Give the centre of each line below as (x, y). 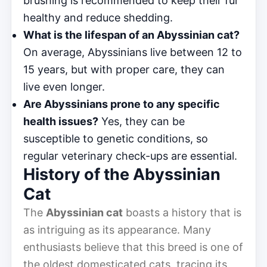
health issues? (61, 121)
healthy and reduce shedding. (98, 17)
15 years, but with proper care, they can (124, 69)
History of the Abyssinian (122, 174)
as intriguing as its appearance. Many (117, 229)
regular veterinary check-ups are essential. (130, 156)
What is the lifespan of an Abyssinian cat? (131, 35)
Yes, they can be (142, 121)
